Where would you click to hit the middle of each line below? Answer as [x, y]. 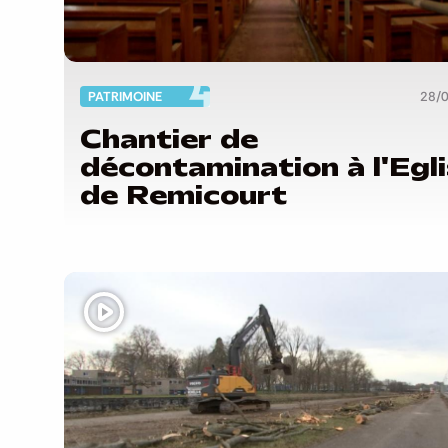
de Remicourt [183, 194]
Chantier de [169, 138]
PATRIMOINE [125, 96]
